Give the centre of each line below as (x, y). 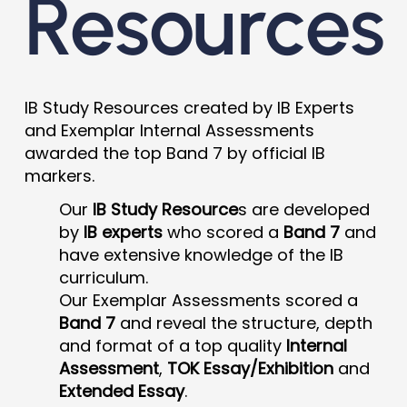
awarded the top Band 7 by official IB (174, 153)
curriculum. (103, 278)
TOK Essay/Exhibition (250, 368)
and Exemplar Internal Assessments (169, 130)
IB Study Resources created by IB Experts (189, 108)
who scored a (223, 232)
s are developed (303, 209)
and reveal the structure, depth (243, 323)
